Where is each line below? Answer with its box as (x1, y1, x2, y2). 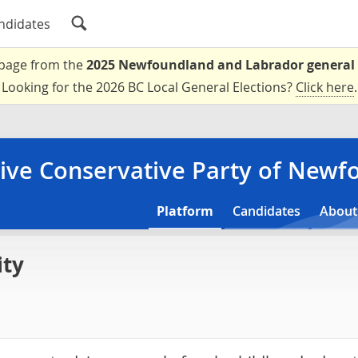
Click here (295, 78, 354, 96)
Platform (157, 202, 214, 220)
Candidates (233, 202, 301, 220)
